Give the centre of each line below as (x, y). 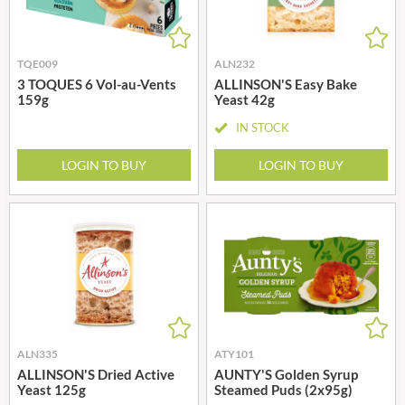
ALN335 (38, 353)
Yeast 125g (52, 389)
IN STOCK (263, 127)
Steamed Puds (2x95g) (283, 389)
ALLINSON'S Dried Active (96, 374)
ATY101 (234, 353)
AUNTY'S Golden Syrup (286, 374)
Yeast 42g (245, 99)
